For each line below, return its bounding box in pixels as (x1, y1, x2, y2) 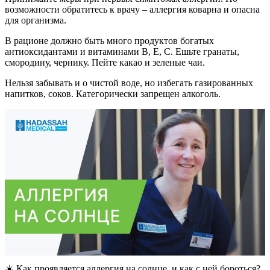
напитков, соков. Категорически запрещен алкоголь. (5, 88, 221, 99)
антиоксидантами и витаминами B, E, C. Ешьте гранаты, (5, 46, 239, 57)
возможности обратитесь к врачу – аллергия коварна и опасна (5, 4, 260, 14)
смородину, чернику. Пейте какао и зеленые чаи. (5, 57, 205, 67)
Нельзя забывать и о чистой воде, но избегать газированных (5, 77, 253, 88)
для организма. (5, 14, 66, 25)
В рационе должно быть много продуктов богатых (5, 35, 214, 46)
